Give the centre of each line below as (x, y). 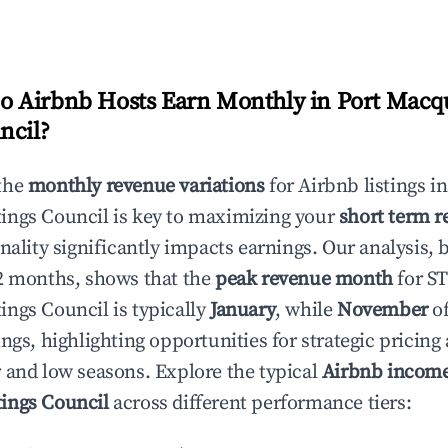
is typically (159, 310)
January (243, 310)
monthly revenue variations (146, 186)
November (382, 310)
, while (306, 310)
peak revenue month (304, 279)
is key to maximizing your (223, 217)
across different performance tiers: (260, 403)
